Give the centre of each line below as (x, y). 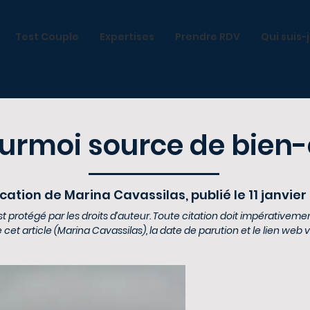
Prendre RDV (208, 37)
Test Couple (47, 37)
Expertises (127, 37)
